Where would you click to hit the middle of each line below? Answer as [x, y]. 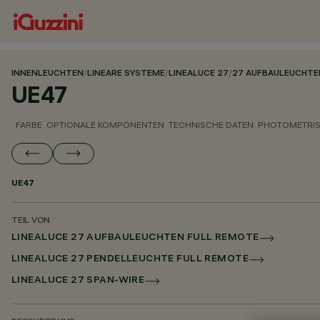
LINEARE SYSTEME [126, 74]
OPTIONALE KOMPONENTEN [105, 125]
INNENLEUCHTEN [47, 74]
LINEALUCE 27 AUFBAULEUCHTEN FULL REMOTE [135, 238]
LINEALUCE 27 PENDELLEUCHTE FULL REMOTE [130, 260]
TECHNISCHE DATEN [211, 125]
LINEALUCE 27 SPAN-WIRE [78, 281]
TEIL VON [31, 221]
